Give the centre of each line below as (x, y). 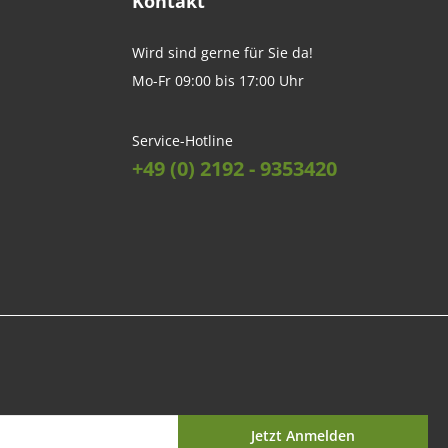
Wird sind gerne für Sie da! (222, 52)
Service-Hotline (182, 140)
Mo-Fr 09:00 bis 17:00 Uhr (218, 80)
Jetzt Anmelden (303, 435)
